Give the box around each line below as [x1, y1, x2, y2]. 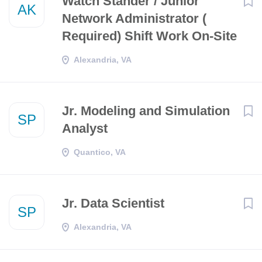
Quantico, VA [74, 147, 126, 157]
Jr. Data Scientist [62, 196, 164, 211]
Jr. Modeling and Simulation [62, 104, 230, 118]
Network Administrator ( [62, 11, 206, 26]
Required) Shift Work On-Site [62, 29, 237, 43]
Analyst [62, 121, 108, 136]
